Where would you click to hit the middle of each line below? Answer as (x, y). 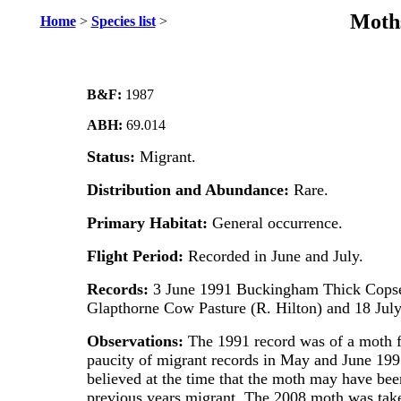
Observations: (137, 341)
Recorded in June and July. (275, 256)
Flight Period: (137, 256)
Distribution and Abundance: (190, 190)
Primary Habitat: (149, 223)
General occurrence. (277, 223)
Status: (113, 157)
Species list (123, 21)
